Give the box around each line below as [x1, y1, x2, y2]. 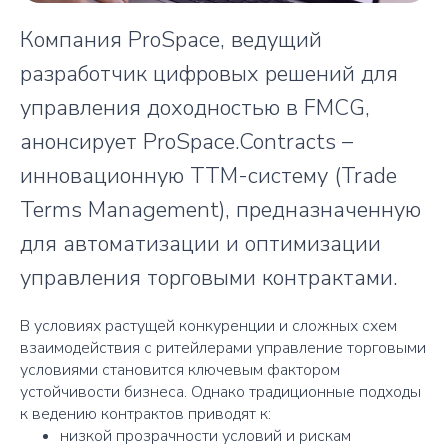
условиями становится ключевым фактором [20, 358, 340, 381]
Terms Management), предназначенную [20, 194, 421, 225]
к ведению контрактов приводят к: [20, 402, 271, 425]
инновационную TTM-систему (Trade [20, 160, 397, 191]
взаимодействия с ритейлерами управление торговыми [20, 336, 426, 359]
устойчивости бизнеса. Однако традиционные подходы [20, 380, 421, 403]
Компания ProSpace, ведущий [20, 24, 322, 55]
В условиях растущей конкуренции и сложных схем [20, 314, 397, 337]
